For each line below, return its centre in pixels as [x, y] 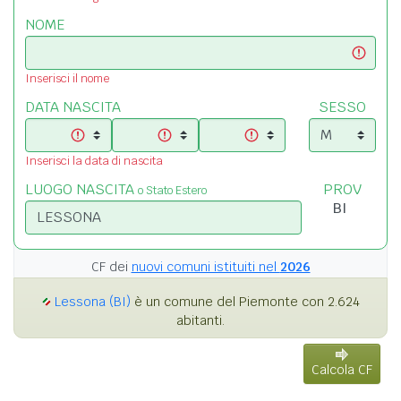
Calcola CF [342, 369]
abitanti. [200, 320]
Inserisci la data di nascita [94, 160]
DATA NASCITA [73, 107]
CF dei [111, 266]
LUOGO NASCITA [81, 189]
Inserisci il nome [67, 78]
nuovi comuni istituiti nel [205, 266]
